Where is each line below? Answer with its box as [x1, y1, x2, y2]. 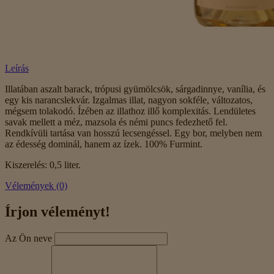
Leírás [5, 63, 29, 74]
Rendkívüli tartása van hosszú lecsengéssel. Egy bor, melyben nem [5, 128, 262, 139]
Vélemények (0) [5, 180, 67, 191]
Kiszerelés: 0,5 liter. [5, 160, 81, 171]
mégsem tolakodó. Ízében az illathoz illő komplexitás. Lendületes [5, 106, 256, 117]
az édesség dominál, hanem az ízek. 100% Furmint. [5, 139, 202, 150]
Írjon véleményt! [5, 204, 110, 220]
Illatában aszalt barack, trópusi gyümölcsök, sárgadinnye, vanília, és [5, 84, 265, 95]
